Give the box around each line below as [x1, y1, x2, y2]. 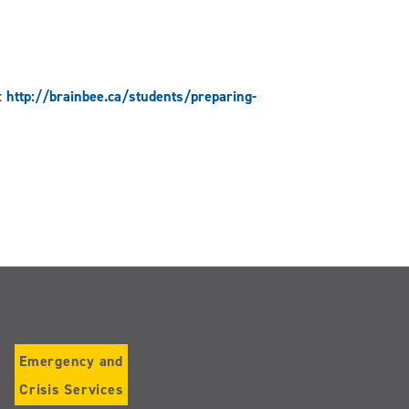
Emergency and [15, 351, 129, 371]
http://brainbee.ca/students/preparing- [5, 86, 257, 106]
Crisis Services [15, 379, 128, 399]
